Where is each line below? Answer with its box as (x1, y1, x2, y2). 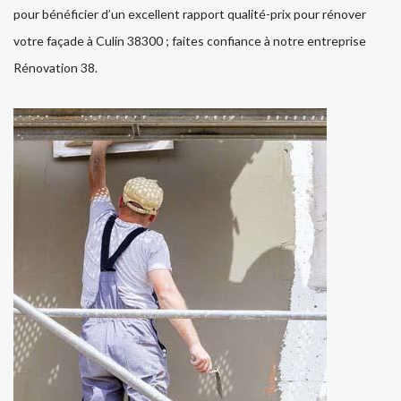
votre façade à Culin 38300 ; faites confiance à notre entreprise (13, 32, 366, 48)
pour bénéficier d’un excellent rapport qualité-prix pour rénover (13, 5, 366, 21)
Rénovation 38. (13, 59, 98, 75)
